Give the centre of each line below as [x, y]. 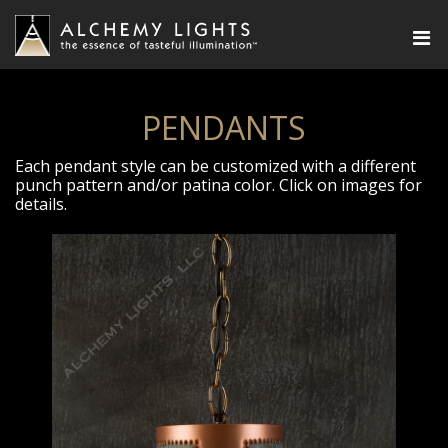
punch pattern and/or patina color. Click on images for [218, 185]
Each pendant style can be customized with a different [215, 166]
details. [41, 204]
